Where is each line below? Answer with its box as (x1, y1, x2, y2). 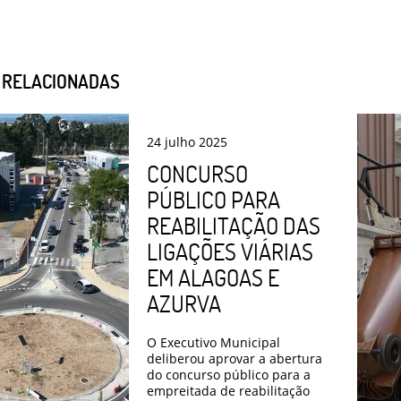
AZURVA (147, 288, 221, 318)
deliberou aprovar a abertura (147, 349, 322, 367)
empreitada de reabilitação (147, 381, 310, 399)
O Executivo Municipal (147, 333, 280, 351)
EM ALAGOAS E (147, 262, 279, 292)
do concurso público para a (147, 365, 311, 383)
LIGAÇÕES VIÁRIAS (147, 236, 313, 266)
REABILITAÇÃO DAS (147, 210, 320, 240)
